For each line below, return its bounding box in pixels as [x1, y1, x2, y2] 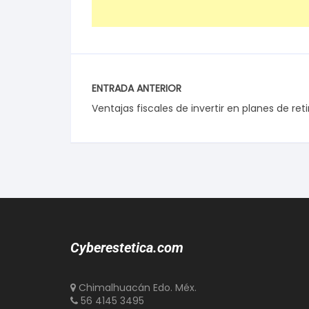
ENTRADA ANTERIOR [92, 81, 181, 95]
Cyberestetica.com [70, 239, 183, 256]
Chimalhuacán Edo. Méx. [76, 281, 197, 295]
